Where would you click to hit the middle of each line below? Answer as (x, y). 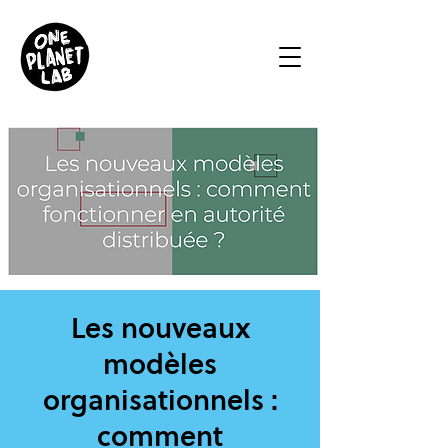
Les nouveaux (160, 328)
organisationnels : (160, 400)
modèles (160, 364)
